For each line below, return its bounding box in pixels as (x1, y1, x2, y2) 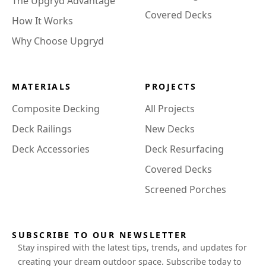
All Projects (145, 102, 195, 115)
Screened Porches (145, 182, 226, 196)
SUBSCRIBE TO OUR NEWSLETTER (12, 229, 188, 240)
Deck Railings (12, 122, 72, 135)
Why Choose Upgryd (12, 34, 104, 47)
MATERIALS (12, 80, 72, 92)
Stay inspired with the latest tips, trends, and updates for (18, 241, 247, 253)
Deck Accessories (12, 142, 90, 156)
